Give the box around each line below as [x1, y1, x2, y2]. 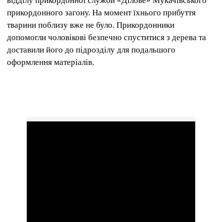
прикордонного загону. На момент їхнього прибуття [7, 8, 196, 18]
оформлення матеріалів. [7, 57, 94, 67]
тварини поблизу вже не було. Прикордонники [7, 20, 174, 30]
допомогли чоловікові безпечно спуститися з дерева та [7, 33, 206, 43]
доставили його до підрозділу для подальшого [7, 45, 175, 55]
